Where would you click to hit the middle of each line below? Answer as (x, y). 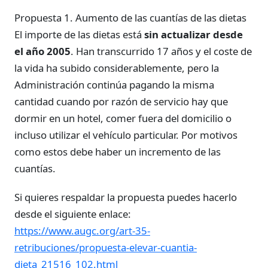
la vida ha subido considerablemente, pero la (117, 68)
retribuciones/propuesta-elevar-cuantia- (106, 247)
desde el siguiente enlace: (73, 214)
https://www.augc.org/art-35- (82, 230)
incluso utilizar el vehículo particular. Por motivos (126, 135)
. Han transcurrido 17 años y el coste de (161, 51)
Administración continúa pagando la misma (114, 85)
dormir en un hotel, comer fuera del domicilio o (123, 118)
